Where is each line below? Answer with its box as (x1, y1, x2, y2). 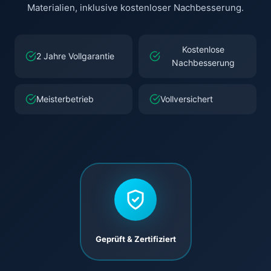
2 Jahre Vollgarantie (36, 51, 114, 62)
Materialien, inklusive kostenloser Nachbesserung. (27, 2, 244, 14)
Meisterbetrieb (36, 94, 94, 105)
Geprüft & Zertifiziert (95, 234, 176, 244)
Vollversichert (160, 94, 213, 105)
